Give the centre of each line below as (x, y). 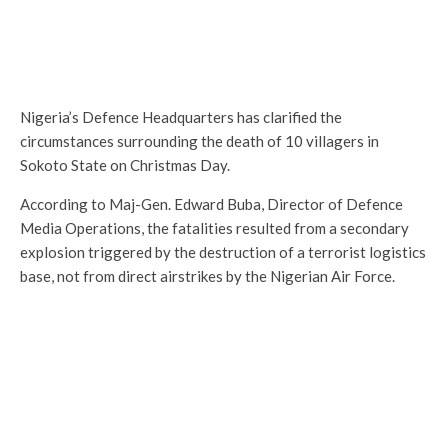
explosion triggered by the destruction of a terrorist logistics (223, 251)
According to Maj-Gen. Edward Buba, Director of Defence (211, 203)
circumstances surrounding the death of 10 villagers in (199, 140)
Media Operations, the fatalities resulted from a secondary (214, 227)
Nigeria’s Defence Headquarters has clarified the (181, 116)
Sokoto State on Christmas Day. (125, 164)
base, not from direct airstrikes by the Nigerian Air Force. (207, 275)
